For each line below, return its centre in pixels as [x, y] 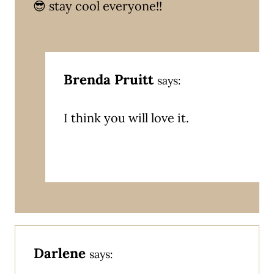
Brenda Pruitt [109, 79]
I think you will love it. [126, 117]
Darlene [60, 253]
